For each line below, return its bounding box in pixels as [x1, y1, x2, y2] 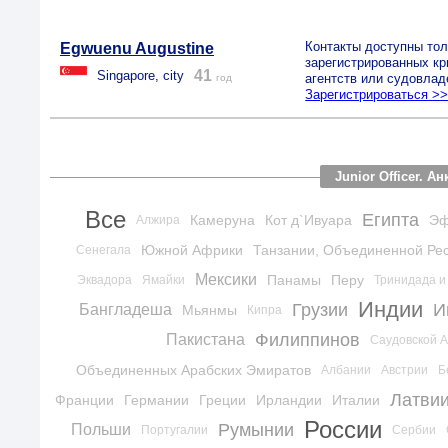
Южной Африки [140, 242, 243, 258]
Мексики [195, 271, 257, 288]
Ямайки [142, 273, 185, 287]
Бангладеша [78, 301, 172, 318]
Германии [124, 392, 189, 408]
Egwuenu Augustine [60, 40, 214, 57]
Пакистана [165, 331, 245, 348]
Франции [55, 392, 114, 408]
